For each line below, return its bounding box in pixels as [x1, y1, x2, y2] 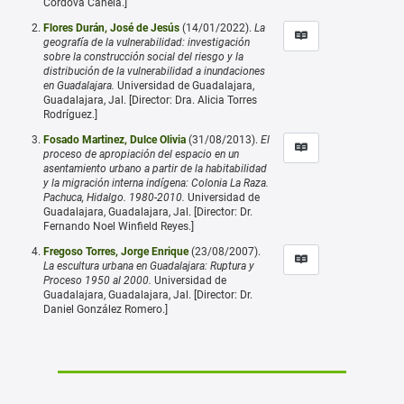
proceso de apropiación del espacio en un [43, 147, 239, 161]
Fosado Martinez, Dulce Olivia [43, 133, 186, 146]
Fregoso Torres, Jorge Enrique [43, 244, 188, 258]
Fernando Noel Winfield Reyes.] [43, 219, 194, 233]
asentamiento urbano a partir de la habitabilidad [43, 161, 267, 175]
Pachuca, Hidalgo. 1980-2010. [43, 190, 185, 204]
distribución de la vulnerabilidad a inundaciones [43, 64, 265, 78]
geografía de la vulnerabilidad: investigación [43, 35, 250, 49]
